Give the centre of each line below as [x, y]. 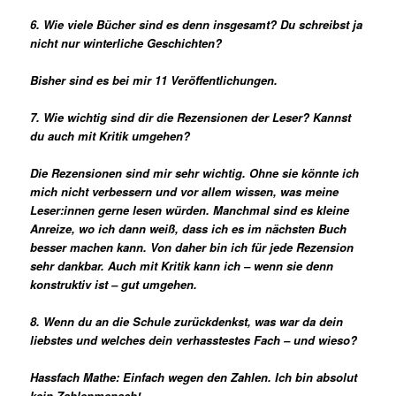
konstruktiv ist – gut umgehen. [114, 285]
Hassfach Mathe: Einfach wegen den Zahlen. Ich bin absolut [194, 377]
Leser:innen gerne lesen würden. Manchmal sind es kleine [190, 210]
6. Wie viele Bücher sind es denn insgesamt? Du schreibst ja [197, 24]
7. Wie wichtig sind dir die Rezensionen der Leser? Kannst [191, 117]
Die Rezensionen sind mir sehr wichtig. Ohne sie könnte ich [195, 173]
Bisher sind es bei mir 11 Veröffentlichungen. [154, 80]
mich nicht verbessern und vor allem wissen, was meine [185, 192]
